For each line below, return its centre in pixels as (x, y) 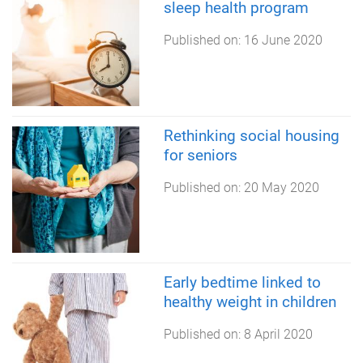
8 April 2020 (278, 335)
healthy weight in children (250, 302)
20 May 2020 (281, 187)
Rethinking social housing (251, 135)
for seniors (200, 155)
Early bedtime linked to (242, 283)
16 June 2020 (283, 40)
